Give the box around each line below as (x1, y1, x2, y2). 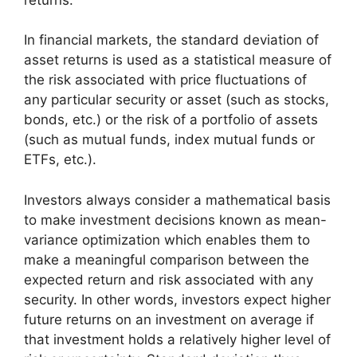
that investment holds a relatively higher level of (24, 331, 331, 347)
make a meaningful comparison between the (24, 251, 309, 268)
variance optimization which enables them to (24, 231, 310, 248)
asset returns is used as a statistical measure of (24, 52, 331, 69)
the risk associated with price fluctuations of (24, 72, 307, 88)
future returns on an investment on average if (24, 311, 314, 328)
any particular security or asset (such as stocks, (24, 92, 329, 108)
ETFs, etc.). (24, 151, 96, 168)
